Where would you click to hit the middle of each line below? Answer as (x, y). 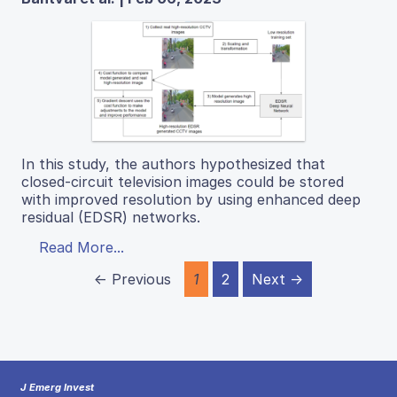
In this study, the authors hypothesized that (173, 163)
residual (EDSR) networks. (111, 217)
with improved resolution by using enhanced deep (191, 199)
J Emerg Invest (57, 387)
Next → (277, 279)
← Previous (132, 279)
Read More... (82, 247)
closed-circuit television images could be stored (183, 181)
